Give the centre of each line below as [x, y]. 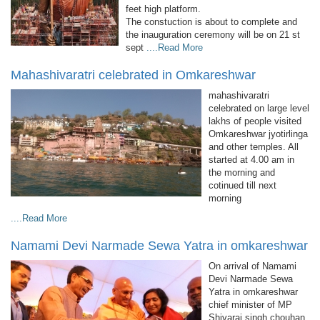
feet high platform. [163, 9]
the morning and [242, 173]
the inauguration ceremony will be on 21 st [213, 35]
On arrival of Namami [252, 266]
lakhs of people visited [255, 121]
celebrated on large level [259, 109]
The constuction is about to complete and [211, 22]
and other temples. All [254, 147]
